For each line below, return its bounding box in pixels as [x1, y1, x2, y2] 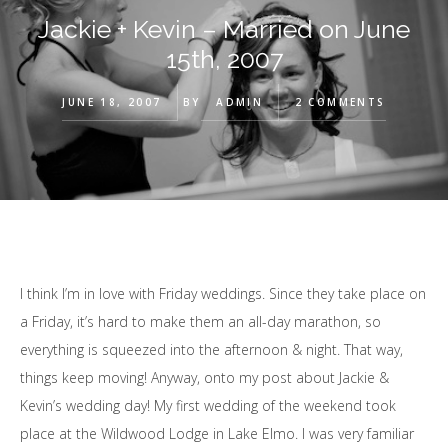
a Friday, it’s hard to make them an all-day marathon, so [20, 312, 381, 331]
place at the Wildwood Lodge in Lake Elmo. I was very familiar [20, 424, 414, 443]
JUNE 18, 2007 [62, 95, 162, 109]
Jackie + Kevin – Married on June [38, 14, 410, 44]
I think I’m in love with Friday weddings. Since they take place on [20, 284, 426, 303]
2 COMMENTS [294, 95, 386, 109]
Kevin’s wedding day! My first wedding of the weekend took [20, 396, 396, 415]
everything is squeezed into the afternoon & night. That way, [20, 340, 403, 359]
